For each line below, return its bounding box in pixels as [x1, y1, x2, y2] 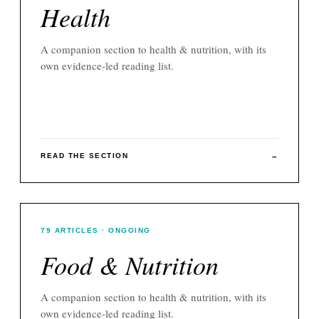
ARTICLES [54, 226, 99, 234]
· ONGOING [98, 226, 151, 234]
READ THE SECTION [41, 151, 128, 159]
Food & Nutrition [41, 246, 219, 282]
